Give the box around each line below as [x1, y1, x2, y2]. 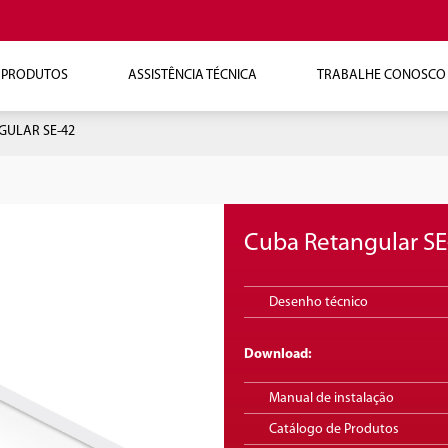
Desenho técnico [269, 294, 368, 310]
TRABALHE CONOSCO [317, 68, 446, 83]
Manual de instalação [269, 390, 394, 406]
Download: [244, 346, 312, 362]
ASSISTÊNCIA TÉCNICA [128, 68, 257, 83]
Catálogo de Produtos [269, 421, 399, 437]
